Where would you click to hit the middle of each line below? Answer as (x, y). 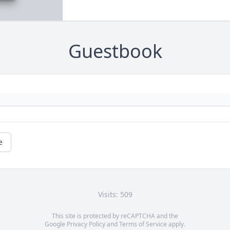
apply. (176, 224)
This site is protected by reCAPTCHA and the (115, 216)
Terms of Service (143, 224)
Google (56, 224)
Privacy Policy (86, 224)
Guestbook (115, 51)
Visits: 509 (115, 195)
